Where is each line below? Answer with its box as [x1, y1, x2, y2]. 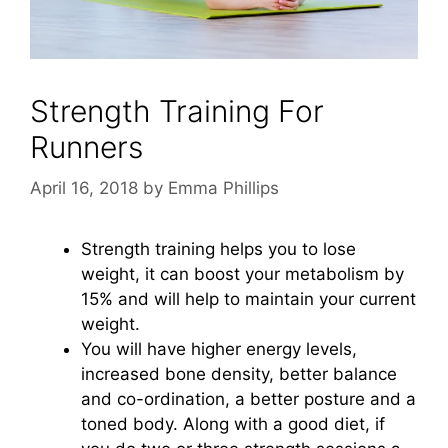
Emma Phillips [168, 178, 279, 199]
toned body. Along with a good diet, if [81, 414, 385, 435]
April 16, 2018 [30, 178, 138, 199]
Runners [30, 128, 143, 165]
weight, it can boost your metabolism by [81, 264, 404, 285]
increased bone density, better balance [81, 364, 397, 385]
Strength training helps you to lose [81, 239, 356, 260]
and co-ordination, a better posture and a [81, 389, 416, 410]
